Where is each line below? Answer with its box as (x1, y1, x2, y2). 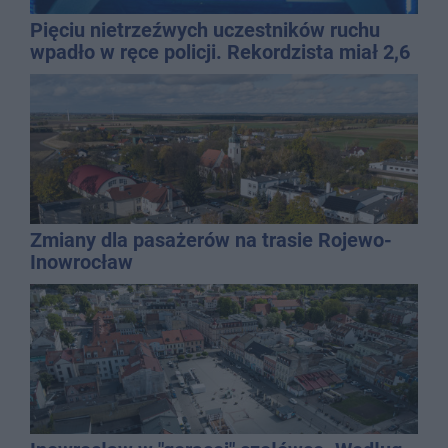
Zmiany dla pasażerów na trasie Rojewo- (30, 228, 392, 253)
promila (30, 62, 97, 87)
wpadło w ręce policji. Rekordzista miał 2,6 (30, 40, 410, 65)
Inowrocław (30, 250, 133, 275)
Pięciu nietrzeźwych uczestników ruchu (30, 18, 380, 43)
